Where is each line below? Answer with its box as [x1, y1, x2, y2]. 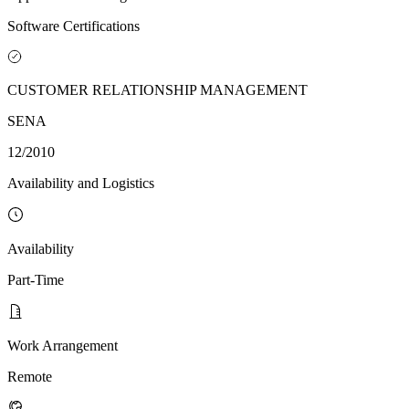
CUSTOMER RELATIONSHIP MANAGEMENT [7, 81, 308, 98]
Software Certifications [7, 17, 140, 34]
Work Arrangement [7, 337, 118, 353]
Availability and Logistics [7, 174, 154, 191]
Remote [7, 368, 52, 384]
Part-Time [7, 271, 64, 288]
